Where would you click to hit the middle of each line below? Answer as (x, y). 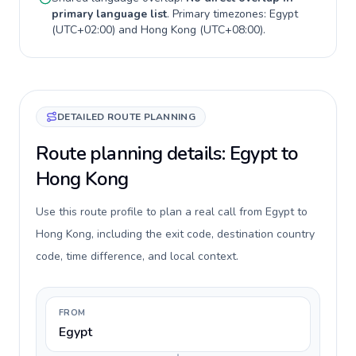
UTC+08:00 (232, 30)
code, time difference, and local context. (137, 256)
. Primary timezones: (218, 14)
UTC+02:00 (84, 30)
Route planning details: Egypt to (167, 153)
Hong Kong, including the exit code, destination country (175, 234)
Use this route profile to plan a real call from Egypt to (172, 212)
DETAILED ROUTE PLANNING (126, 117)
